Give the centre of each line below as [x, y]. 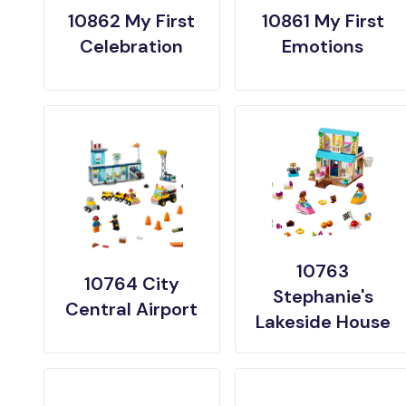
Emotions [323, 46]
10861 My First [323, 21]
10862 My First [132, 21]
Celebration [132, 46]
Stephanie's [323, 296]
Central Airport [132, 309]
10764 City [131, 284]
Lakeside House [323, 322]
